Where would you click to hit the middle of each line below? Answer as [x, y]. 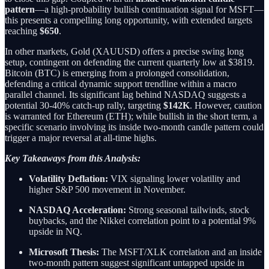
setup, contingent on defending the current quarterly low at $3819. [130, 62]
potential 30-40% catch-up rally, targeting [84, 105]
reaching [22, 31]
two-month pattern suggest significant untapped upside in [137, 262]
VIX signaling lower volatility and [174, 178]
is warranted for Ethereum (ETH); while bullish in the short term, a [131, 116]
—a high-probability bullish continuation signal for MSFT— [149, 9]
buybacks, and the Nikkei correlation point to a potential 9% [142, 220]
